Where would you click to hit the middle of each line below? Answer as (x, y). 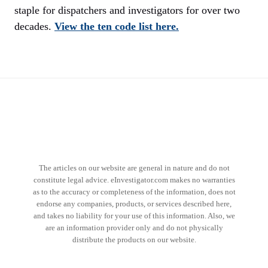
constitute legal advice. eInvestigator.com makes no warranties (134, 180)
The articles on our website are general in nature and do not (134, 168)
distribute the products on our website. (134, 240)
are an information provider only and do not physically (134, 228)
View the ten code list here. (117, 27)
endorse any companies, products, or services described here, (134, 204)
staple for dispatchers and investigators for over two (127, 10)
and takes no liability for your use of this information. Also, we (134, 216)
